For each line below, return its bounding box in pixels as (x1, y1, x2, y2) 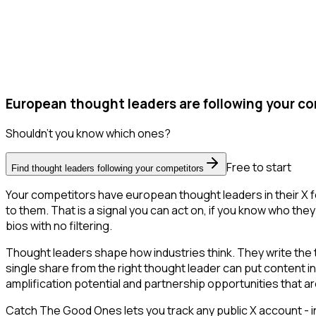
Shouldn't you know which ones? (6, 126, 171, 142)
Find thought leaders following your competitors (11, 163, 204, 174)
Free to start (226, 159, 291, 176)
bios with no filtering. (6, 218, 112, 234)
